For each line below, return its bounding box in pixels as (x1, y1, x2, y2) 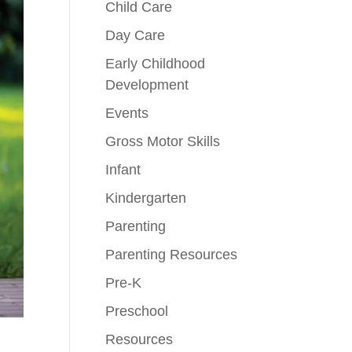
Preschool (105, 303, 169, 319)
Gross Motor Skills (105, 134, 221, 149)
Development (105, 77, 189, 93)
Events (105, 105, 149, 121)
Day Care (105, 27, 166, 43)
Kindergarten (105, 190, 187, 206)
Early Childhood (105, 56, 206, 71)
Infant (105, 162, 141, 178)
